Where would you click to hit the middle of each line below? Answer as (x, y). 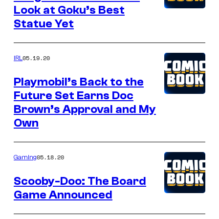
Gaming (25, 157)
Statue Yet (44, 23)
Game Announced (63, 195)
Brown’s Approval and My (85, 109)
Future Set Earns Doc (74, 95)
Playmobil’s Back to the (79, 82)
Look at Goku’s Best (69, 10)
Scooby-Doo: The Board (80, 181)
